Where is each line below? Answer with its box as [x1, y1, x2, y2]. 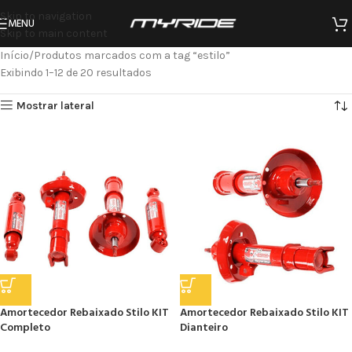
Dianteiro [180, 319, 228, 337]
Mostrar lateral [16, 99, 95, 112]
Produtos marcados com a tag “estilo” [34, 49, 230, 62]
